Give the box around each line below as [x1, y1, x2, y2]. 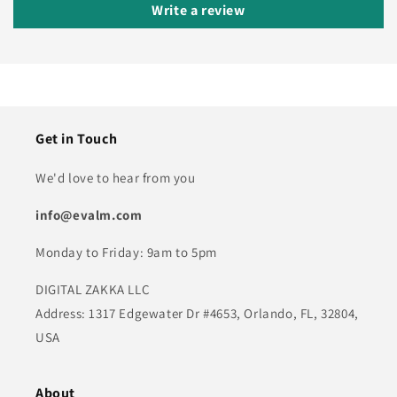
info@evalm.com [35, 206, 143, 223]
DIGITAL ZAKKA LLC [35, 281, 151, 298]
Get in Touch [35, 129, 118, 148]
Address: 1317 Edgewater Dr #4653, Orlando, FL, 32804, [35, 305, 359, 322]
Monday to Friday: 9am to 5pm [35, 244, 217, 261]
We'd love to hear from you [35, 169, 196, 186]
